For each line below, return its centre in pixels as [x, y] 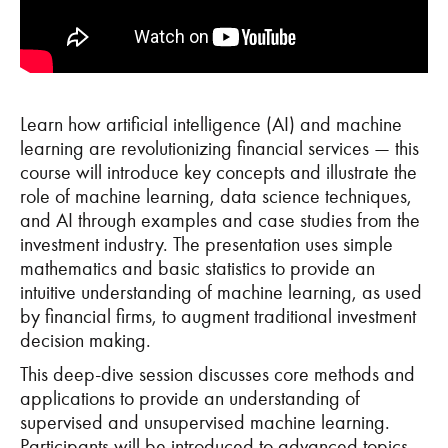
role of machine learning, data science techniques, [216, 196]
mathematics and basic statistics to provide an [197, 268]
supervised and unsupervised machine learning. [205, 422]
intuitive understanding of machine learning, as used [221, 292]
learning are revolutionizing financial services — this [219, 148]
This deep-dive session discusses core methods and [217, 374]
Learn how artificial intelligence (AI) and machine [211, 124]
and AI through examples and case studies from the [220, 220]
